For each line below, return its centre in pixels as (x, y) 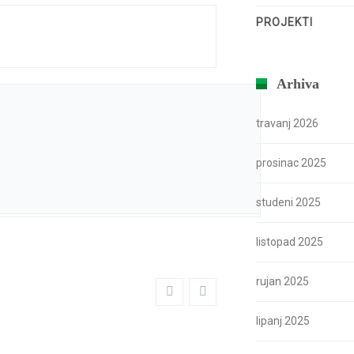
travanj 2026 (287, 123)
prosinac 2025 (291, 163)
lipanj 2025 (283, 321)
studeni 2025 (288, 202)
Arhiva (298, 84)
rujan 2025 (282, 281)
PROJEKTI (284, 22)
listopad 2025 (290, 242)
